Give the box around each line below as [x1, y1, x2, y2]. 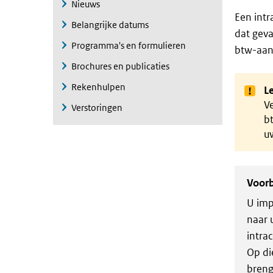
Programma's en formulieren [71, 40, 186, 51]
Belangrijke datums [71, 19, 149, 30]
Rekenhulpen [71, 81, 126, 93]
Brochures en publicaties [71, 60, 169, 72]
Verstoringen [71, 102, 122, 113]
